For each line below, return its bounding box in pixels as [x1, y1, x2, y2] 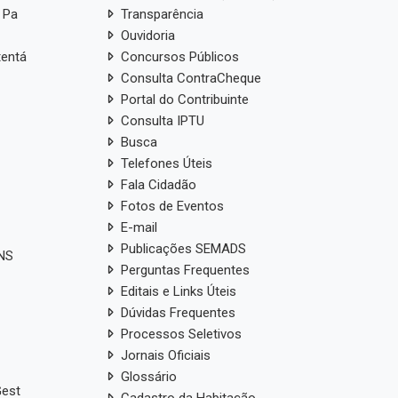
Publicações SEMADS [120, 240, 246, 257]
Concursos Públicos [120, 48, 239, 65]
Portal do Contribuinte [120, 91, 249, 107]
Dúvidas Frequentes [120, 304, 235, 321]
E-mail [120, 219, 157, 235]
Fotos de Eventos [120, 197, 224, 214]
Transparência [120, 5, 203, 22]
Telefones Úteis [120, 155, 212, 171]
